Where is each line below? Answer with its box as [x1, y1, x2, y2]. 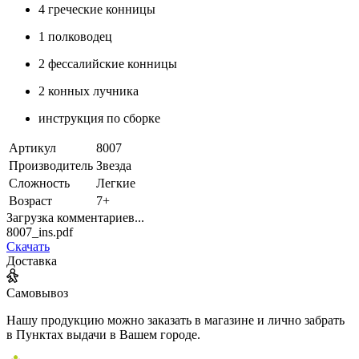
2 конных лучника [38, 83, 139, 98]
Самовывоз [6, 285, 68, 300]
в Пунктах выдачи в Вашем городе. [6, 327, 200, 341]
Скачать [6, 239, 50, 253]
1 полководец [38, 29, 112, 43]
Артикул [9, 140, 56, 155]
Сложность [9, 175, 70, 190]
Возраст [9, 193, 52, 208]
